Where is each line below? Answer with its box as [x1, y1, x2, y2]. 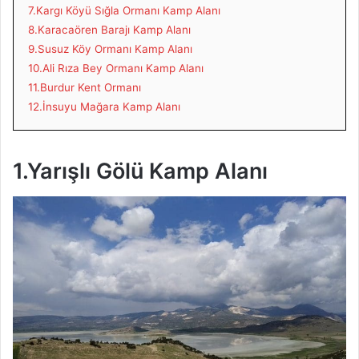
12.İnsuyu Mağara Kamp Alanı [28, 99, 180, 113]
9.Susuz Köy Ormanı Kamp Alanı [28, 42, 192, 55]
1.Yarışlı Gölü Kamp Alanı [13, 157, 268, 184]
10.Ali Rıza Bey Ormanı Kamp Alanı [28, 61, 204, 75]
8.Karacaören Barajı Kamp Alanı [28, 22, 191, 36]
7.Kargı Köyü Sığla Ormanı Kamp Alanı [28, 3, 220, 17]
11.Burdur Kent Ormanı [28, 80, 141, 94]
